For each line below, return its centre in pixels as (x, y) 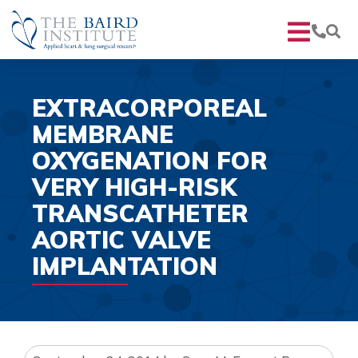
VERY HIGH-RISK (134, 187)
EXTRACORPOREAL (149, 107)
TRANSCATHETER (140, 213)
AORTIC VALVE (121, 239)
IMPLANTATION (125, 266)
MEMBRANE (103, 134)
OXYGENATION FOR (150, 160)
